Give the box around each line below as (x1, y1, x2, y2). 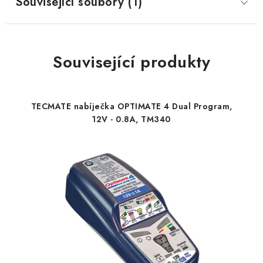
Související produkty (53, 50, 210, 74)
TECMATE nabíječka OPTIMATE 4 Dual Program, (31, 100, 232, 112)
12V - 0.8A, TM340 (92, 113, 171, 125)
